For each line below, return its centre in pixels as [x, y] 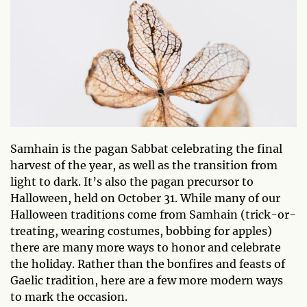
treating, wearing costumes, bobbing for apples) [141, 231]
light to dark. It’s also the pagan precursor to [132, 182]
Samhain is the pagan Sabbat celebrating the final [146, 149]
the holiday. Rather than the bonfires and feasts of [148, 264]
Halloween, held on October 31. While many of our [145, 198]
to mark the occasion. [69, 297]
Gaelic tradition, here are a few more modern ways [147, 280]
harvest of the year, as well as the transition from [144, 165]
